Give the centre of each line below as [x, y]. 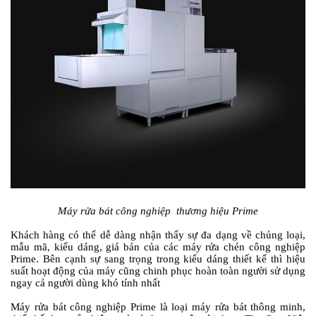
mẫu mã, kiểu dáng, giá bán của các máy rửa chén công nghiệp [158, 247]
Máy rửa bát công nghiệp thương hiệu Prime [158, 211]
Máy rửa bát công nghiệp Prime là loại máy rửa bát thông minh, [158, 307]
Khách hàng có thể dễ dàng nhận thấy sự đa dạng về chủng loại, [158, 235]
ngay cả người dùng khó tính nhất [85, 283]
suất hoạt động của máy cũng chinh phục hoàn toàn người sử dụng [158, 271]
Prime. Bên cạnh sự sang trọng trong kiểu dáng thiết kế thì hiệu [158, 259]
